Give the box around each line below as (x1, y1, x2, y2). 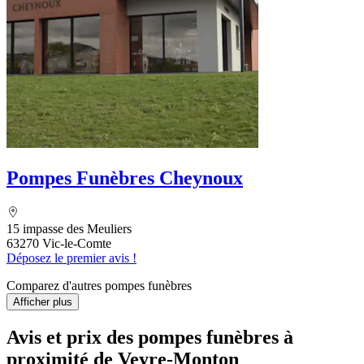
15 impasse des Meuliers (6, 222, 132, 236)
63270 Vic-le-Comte (6, 236, 111, 251)
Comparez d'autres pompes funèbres (6, 279, 192, 293)
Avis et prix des (6, 326, 138, 348)
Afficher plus (13, 296, 72, 309)
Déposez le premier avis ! (6, 251, 136, 266)
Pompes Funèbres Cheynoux (6, 167, 243, 189)
